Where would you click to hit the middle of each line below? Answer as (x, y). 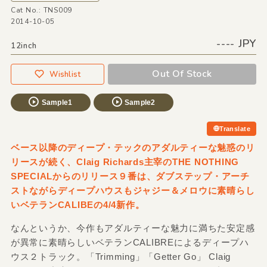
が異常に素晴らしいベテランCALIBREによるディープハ (130, 242)
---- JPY (237, 43)
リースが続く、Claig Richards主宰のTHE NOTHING (125, 162)
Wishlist (65, 74)
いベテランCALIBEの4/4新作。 (77, 204)
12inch (24, 46)
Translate (235, 128)
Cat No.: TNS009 (41, 10)
